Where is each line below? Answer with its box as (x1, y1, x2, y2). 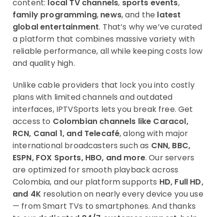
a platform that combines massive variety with (13, 33, 195, 45)
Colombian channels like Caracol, (52, 116, 188, 127)
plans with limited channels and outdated (13, 92, 173, 103)
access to (13, 116, 53, 127)
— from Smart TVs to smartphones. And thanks (13, 201, 196, 212)
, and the (121, 9, 157, 20)
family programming (13, 9, 97, 20)
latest (157, 9, 181, 20)
